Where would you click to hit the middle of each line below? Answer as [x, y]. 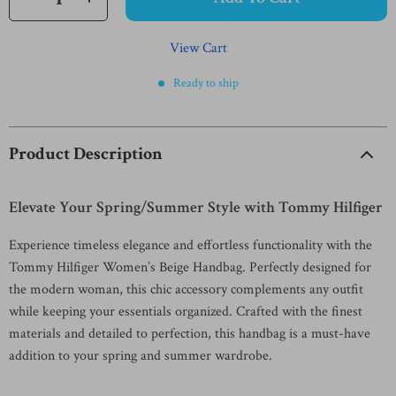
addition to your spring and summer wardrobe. [141, 356]
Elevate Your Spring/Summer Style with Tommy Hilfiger [196, 207]
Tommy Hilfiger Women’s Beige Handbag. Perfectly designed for [190, 267]
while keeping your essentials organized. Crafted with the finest [186, 312]
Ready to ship [206, 83]
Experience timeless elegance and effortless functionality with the [190, 245]
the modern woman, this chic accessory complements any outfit [186, 289]
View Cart [198, 48]
